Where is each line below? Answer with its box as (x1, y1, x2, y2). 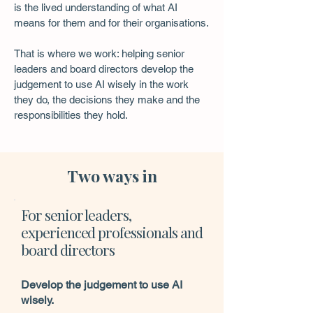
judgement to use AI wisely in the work (14, 78, 189, 90)
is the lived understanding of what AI (14, 1, 177, 13)
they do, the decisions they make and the (14, 94, 200, 105)
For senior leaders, (21, 205, 132, 224)
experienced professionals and (21, 222, 203, 242)
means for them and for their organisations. (14, 17, 209, 29)
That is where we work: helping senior (14, 48, 184, 59)
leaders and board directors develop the (14, 63, 194, 75)
